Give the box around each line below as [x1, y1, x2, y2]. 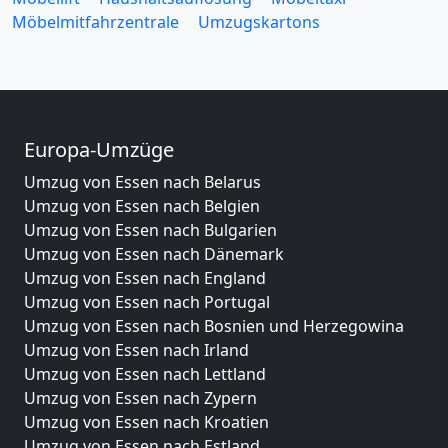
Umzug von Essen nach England [24, 266, 266, 289]
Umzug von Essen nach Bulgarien [24, 218, 277, 241]
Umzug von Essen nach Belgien [24, 194, 260, 217]
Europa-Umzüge [24, 135, 174, 163]
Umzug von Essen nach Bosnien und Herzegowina [24, 314, 404, 337]
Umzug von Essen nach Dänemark [24, 242, 284, 265]
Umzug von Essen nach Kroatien [24, 410, 269, 433]
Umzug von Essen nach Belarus [24, 170, 261, 193]
